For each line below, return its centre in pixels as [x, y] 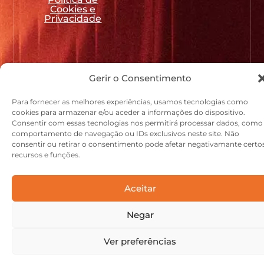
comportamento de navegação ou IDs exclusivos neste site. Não [126, 133]
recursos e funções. [46, 155]
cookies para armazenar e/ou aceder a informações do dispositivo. [128, 112]
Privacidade [73, 19]
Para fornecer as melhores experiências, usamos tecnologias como [130, 102]
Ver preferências [140, 241]
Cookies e [73, 9]
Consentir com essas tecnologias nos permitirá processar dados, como [137, 123]
